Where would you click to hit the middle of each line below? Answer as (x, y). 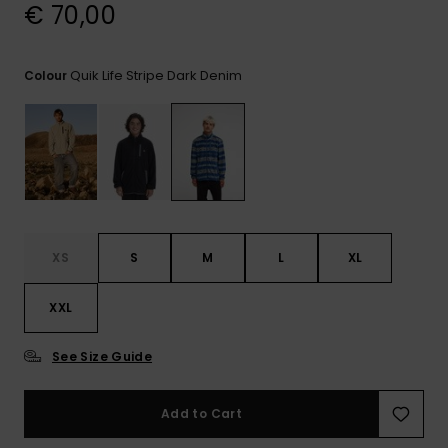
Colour (47, 76)
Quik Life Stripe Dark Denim (156, 76)
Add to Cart (201, 414)
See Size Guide (102, 357)
